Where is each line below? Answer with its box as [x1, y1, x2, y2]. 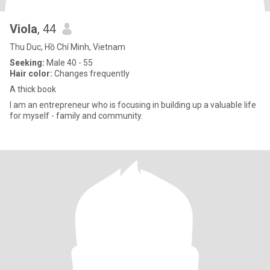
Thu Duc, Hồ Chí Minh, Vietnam [10, 42, 125, 52]
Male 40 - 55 [45, 58, 93, 67]
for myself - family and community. [10, 111, 143, 121]
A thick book [10, 84, 56, 94]
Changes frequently [52, 69, 130, 78]
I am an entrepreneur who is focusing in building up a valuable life [10, 100, 256, 110]
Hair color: [10, 69, 52, 78]
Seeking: [10, 58, 45, 67]
